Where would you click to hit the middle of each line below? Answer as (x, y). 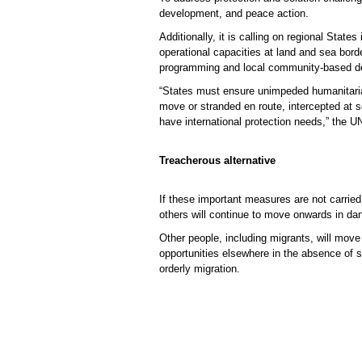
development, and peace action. (234, 13)
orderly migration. (200, 269)
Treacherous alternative (217, 160)
